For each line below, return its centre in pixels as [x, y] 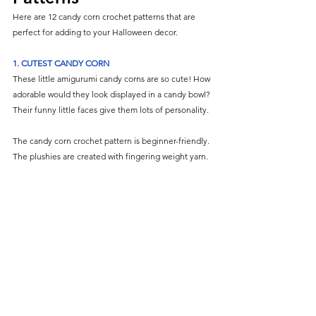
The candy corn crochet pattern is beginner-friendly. [112, 140]
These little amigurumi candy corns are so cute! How [113, 78]
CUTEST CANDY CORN [65, 63]
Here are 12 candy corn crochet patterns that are [105, 16]
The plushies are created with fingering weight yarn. [110, 156]
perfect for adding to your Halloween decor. [95, 32]
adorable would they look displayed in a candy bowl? [113, 94]
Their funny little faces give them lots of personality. [111, 109]
